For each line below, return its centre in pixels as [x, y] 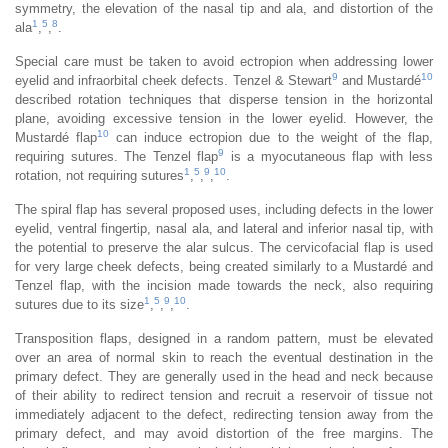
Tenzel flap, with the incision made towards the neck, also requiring [224, 285]
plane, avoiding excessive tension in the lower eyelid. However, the [224, 118]
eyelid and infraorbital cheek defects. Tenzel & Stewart [173, 80]
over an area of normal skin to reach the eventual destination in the [224, 357]
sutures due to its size [79, 304]
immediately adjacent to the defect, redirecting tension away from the [224, 414]
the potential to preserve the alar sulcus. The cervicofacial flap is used [224, 247]
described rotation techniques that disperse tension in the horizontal [224, 99]
